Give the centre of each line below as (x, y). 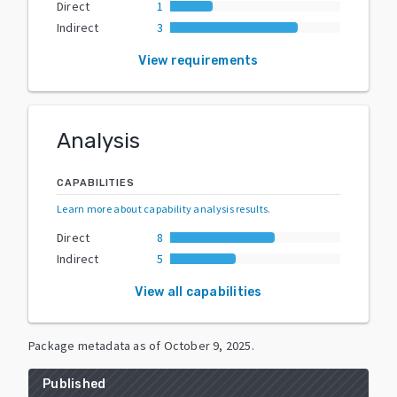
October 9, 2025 (207, 345)
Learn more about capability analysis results (163, 208)
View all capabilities (198, 292)
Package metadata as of (95, 345)
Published (74, 384)
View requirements (198, 60)
